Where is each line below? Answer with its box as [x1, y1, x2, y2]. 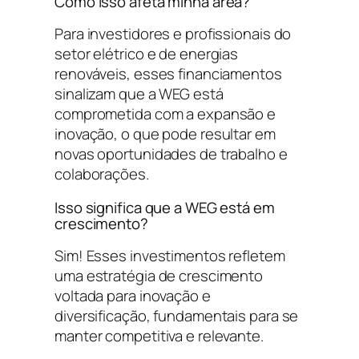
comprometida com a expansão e [54, 103, 276, 125]
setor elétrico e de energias [54, 43, 239, 65]
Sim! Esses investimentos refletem [54, 245, 285, 267]
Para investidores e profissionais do [54, 23, 292, 45]
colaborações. [54, 163, 149, 185]
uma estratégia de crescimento [54, 265, 264, 287]
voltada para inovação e [54, 285, 211, 307]
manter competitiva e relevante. [54, 325, 264, 347]
